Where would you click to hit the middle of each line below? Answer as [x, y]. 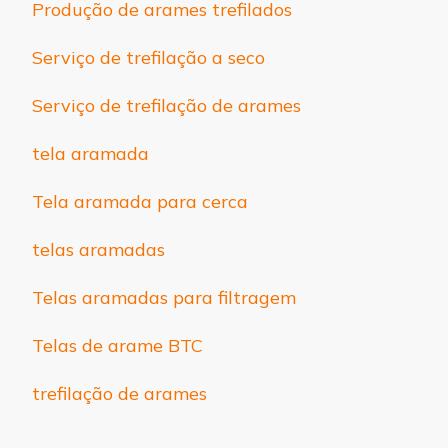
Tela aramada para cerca [140, 201]
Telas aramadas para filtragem [164, 297]
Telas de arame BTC [117, 345]
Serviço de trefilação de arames [166, 105]
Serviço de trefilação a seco [148, 57]
